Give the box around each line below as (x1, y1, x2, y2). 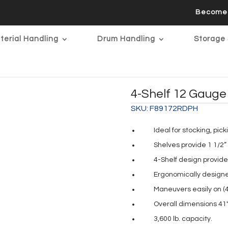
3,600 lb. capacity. (154, 215, 213, 223)
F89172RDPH (150, 104, 198, 112)
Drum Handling (97, 35, 155, 43)
